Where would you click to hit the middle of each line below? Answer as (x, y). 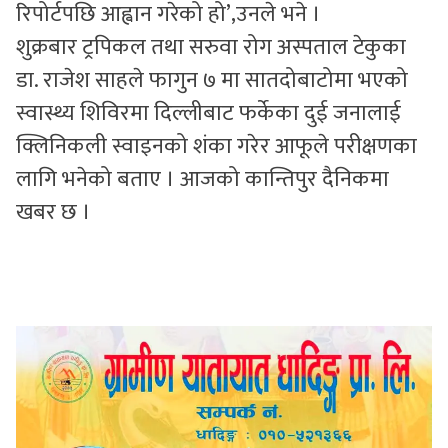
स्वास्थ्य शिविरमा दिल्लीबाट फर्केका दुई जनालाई (208, 113)
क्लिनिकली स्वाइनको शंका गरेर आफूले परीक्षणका (216, 146)
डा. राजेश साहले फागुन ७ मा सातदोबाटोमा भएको (212, 80)
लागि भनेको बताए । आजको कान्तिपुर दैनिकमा (202, 179)
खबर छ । (53, 212)
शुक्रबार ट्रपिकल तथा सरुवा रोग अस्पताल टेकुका (211, 47)
